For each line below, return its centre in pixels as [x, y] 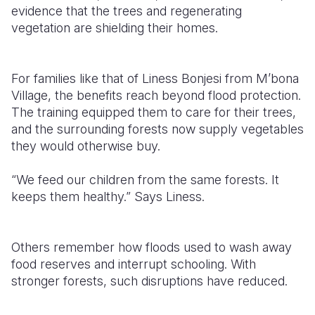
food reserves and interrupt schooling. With [134, 264]
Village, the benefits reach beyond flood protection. [156, 96]
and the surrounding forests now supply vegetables [157, 129]
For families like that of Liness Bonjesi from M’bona [155, 79]
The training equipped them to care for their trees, [154, 112]
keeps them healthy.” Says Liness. [108, 197]
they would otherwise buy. [88, 146]
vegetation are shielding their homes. [115, 28]
